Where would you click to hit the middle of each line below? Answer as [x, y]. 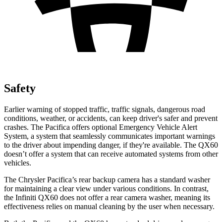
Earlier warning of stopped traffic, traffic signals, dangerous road [105, 109]
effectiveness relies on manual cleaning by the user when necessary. [109, 206]
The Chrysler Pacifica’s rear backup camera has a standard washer [107, 179]
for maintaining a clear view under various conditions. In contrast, [106, 188]
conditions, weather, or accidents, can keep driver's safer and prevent [111, 118]
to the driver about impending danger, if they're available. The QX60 [111, 145]
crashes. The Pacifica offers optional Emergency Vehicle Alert [101, 127]
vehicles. [18, 163]
